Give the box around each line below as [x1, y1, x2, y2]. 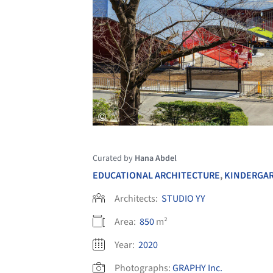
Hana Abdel [135, 152, 177, 165]
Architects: [115, 191, 160, 205]
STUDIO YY [161, 191, 205, 205]
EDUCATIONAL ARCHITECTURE [93, 168, 220, 182]
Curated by [93, 152, 135, 165]
